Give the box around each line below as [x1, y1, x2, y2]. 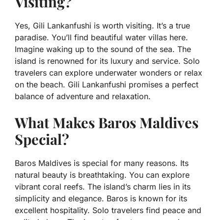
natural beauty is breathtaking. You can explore [15, 170, 190, 180]
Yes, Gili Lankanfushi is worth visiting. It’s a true [15, 21, 190, 31]
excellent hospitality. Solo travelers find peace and [15, 205, 201, 216]
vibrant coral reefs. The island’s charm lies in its [15, 182, 191, 192]
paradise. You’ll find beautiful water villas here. [15, 32, 188, 43]
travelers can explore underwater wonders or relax [15, 68, 202, 78]
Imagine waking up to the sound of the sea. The [15, 44, 191, 55]
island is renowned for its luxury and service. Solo [15, 56, 200, 66]
